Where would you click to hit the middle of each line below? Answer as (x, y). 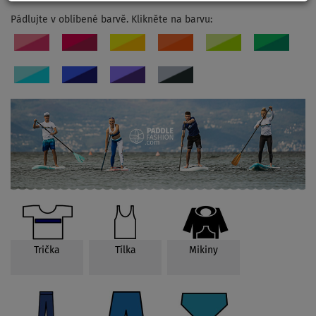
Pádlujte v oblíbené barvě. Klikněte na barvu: (111, 19)
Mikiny (203, 251)
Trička (47, 251)
